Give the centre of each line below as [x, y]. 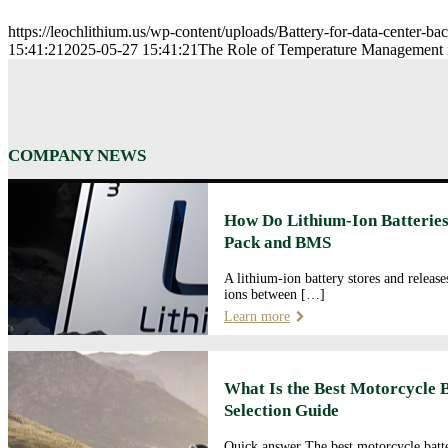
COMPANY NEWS [77, 155]
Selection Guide [281, 410]
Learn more [257, 316]
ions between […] [274, 294]
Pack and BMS [277, 242]
